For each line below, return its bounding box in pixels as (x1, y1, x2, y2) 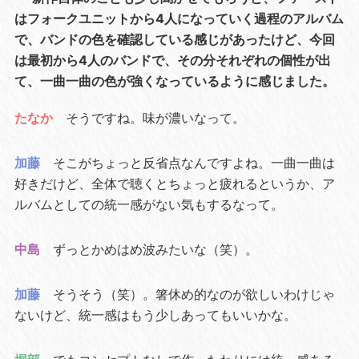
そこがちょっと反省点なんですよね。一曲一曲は (52, 155, 335, 171)
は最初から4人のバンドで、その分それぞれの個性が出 (14, 52, 331, 69)
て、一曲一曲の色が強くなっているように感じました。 (14, 73, 335, 90)
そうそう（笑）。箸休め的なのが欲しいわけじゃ (52, 286, 335, 303)
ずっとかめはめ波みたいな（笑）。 (52, 241, 258, 258)
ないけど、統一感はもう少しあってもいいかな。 (14, 307, 296, 324)
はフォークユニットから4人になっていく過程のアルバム (14, 10, 344, 27)
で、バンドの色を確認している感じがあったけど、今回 (14, 31, 335, 48)
